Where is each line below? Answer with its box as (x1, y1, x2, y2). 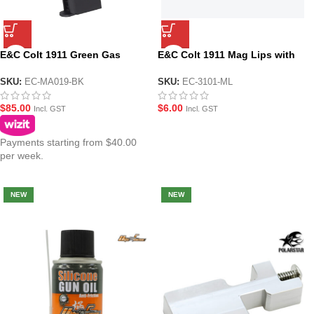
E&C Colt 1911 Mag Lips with (157, 49, 295, 60)
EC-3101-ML (182, 76, 233, 87)
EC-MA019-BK (25, 76, 84, 87)
